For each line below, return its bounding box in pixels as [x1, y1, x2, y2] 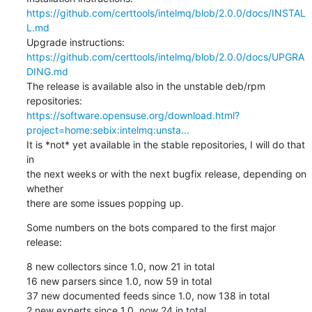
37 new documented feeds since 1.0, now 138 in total [26, 289, 270, 302]
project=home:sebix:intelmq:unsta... [26, 123, 189, 136]
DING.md [26, 65, 68, 77]
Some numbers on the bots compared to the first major [26, 221, 276, 233]
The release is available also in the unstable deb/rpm [26, 79, 265, 92]
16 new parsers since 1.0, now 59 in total [26, 274, 212, 287]
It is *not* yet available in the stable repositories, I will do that [26, 138, 305, 150]
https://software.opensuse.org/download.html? [26, 109, 240, 121]
